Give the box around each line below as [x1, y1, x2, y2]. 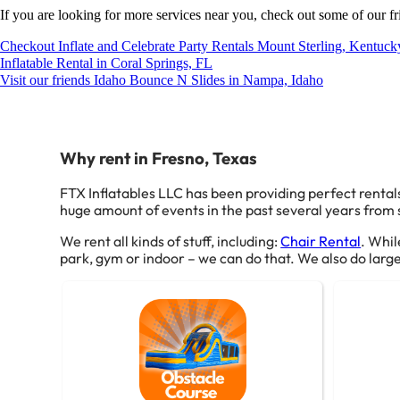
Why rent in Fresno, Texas [60, 147, 258, 170]
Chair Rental [280, 231, 362, 250]
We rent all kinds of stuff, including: [60, 231, 281, 250]
